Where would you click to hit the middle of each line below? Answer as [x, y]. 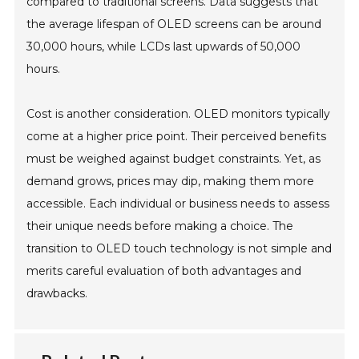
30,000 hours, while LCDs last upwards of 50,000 [164, 47]
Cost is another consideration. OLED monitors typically [179, 114]
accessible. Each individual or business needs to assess [178, 204]
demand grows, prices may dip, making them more [171, 182]
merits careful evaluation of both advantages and [164, 271]
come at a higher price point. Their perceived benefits [177, 137]
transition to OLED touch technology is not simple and [179, 249]
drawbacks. [57, 294]
